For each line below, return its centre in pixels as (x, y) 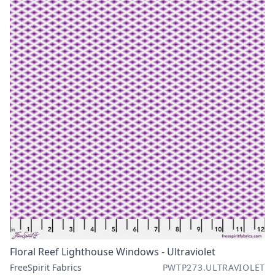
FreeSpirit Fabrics (46, 267)
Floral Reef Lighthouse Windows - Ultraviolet (113, 252)
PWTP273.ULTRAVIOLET (214, 267)
